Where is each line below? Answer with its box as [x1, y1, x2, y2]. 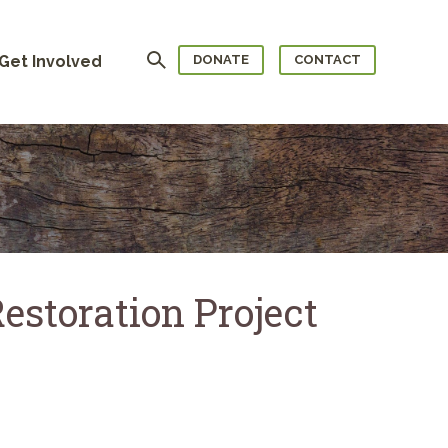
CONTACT [294, 52, 361, 68]
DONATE [193, 52, 249, 68]
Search [146, 48, 176, 61]
